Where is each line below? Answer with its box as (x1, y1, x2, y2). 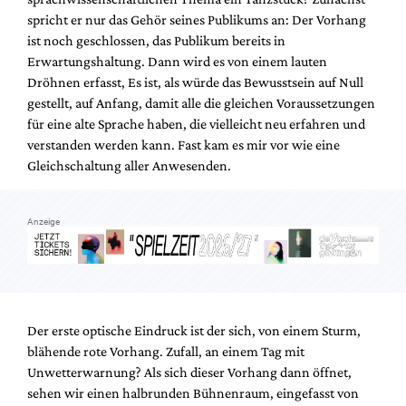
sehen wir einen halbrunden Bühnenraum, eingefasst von (27, 384, 359, 401)
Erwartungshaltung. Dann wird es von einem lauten (27, 53, 327, 70)
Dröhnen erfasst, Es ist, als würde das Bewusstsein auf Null (27, 74, 363, 91)
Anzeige (27, 217, 60, 227)
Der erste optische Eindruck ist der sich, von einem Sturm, (27, 322, 361, 338)
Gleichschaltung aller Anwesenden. (27, 158, 231, 174)
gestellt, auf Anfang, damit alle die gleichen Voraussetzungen (27, 95, 375, 111)
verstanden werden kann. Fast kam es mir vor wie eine (27, 137, 340, 153)
